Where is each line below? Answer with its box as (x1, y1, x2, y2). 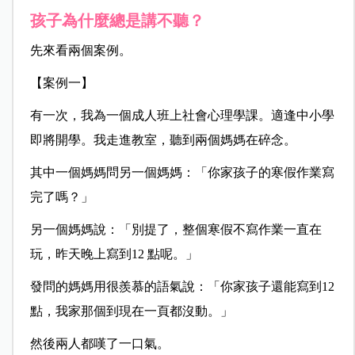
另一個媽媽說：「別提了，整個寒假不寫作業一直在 (29, 223, 322, 237)
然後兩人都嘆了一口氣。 (29, 337, 170, 351)
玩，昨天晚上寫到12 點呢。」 (29, 247, 198, 261)
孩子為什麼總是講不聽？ (29, 12, 204, 30)
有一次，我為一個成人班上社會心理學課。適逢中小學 (29, 109, 334, 123)
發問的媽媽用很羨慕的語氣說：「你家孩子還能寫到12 (29, 280, 334, 294)
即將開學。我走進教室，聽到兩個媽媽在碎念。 (29, 133, 296, 147)
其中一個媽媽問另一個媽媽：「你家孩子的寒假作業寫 (29, 166, 334, 180)
